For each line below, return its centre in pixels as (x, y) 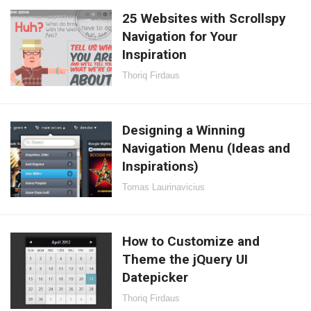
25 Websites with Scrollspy (204, 18)
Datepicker (155, 278)
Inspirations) (161, 166)
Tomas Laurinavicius (164, 187)
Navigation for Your (180, 36)
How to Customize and (191, 242)
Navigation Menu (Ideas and (207, 148)
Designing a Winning (184, 130)
